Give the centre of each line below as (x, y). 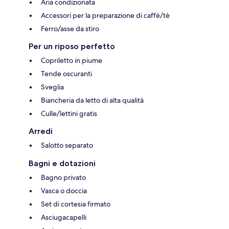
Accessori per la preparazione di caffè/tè (105, 16)
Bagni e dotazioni (62, 164)
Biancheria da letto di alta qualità (92, 100)
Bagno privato (63, 178)
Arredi (41, 131)
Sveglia (52, 87)
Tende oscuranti (66, 74)
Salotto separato (67, 145)
